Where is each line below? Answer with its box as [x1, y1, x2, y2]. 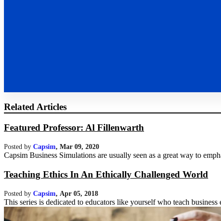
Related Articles [4, 101, 67, 112]
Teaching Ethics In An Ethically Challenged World [4, 169, 208, 180]
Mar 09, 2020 [60, 143, 99, 151]
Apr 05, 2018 [60, 189, 98, 197]
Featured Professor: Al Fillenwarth [4, 122, 144, 133]
